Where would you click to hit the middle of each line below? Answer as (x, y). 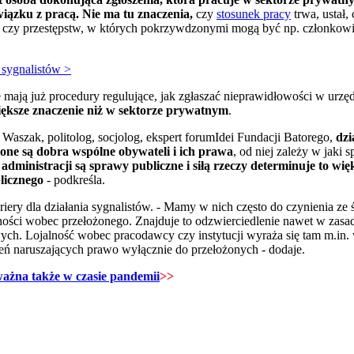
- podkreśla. (74, 180)
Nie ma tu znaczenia (136, 14)
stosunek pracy (254, 14)
